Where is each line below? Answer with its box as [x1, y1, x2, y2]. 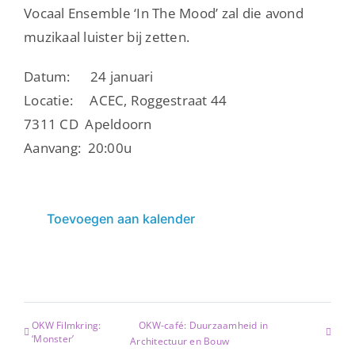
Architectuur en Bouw [130, 334, 230, 348]
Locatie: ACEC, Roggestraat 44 [24, 90, 227, 109]
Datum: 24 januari [24, 67, 154, 86]
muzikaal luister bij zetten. [24, 27, 190, 46]
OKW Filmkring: [32, 318, 101, 332]
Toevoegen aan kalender [47, 210, 195, 227]
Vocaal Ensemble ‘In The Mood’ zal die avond [24, 3, 303, 22]
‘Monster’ [32, 332, 74, 346]
